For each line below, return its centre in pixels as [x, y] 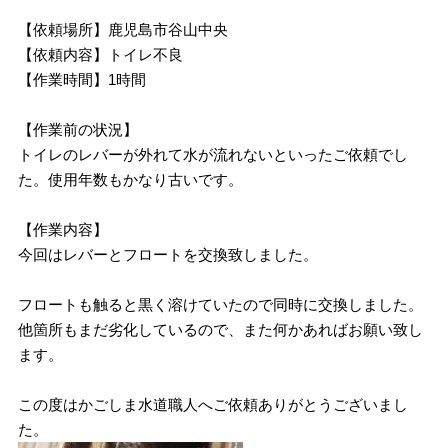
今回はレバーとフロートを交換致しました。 [168, 254]
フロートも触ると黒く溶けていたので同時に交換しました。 [221, 304]
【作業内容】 [63, 229]
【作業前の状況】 [78, 129]
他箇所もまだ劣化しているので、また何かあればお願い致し [221, 329]
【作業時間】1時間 [82, 79]
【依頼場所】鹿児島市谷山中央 [123, 29]
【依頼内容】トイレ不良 [101, 54]
